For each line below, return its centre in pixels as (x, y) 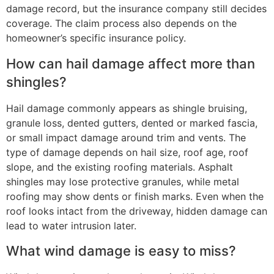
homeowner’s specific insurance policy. (96, 38)
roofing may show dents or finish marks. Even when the (135, 196)
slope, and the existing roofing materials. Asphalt (120, 167)
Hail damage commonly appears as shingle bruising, (127, 108)
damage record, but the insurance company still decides (136, 9)
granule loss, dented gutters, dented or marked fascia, (132, 123)
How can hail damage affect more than (131, 63)
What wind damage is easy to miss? (121, 251)
